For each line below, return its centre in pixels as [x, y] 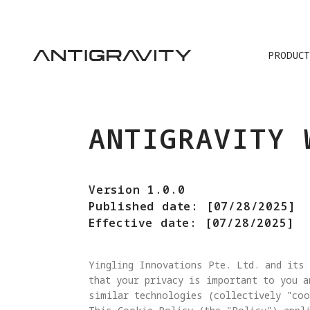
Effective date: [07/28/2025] [192, 223]
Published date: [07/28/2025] [192, 206]
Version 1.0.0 [137, 190]
